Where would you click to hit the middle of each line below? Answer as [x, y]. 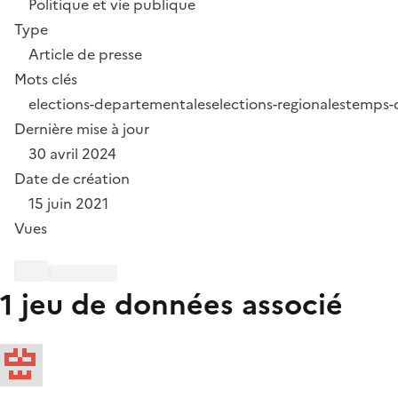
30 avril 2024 [72, 153]
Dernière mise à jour [82, 128]
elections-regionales [279, 103]
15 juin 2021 [68, 203]
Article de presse [85, 54]
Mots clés [46, 79]
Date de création [72, 178]
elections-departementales [120, 103]
